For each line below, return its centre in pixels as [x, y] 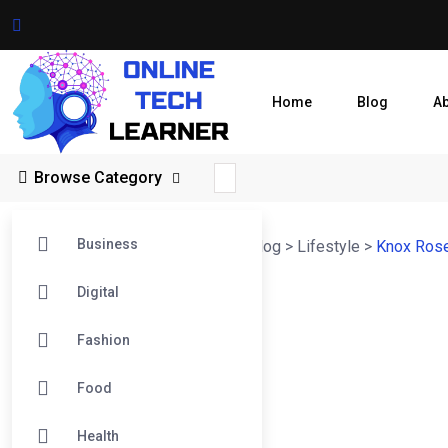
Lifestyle [328, 247]
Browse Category [100, 178]
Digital [98, 292]
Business [107, 244]
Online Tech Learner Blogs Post [122, 247]
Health [98, 436]
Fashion [103, 340]
